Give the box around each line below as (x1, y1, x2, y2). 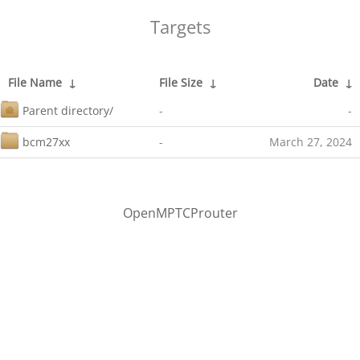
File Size (159, 75, 202, 90)
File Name (8, 75, 62, 90)
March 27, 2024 (269, 134, 352, 149)
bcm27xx (22, 134, 70, 149)
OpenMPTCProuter (122, 204, 238, 222)
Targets (149, 14, 211, 39)
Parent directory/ (22, 103, 113, 118)
